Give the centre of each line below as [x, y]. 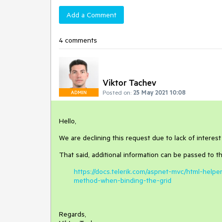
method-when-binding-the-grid [123, 180]
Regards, [73, 214]
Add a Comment [91, 15]
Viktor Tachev [130, 82]
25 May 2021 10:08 [160, 92]
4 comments [78, 40]
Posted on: [117, 92]
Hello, [68, 121]
